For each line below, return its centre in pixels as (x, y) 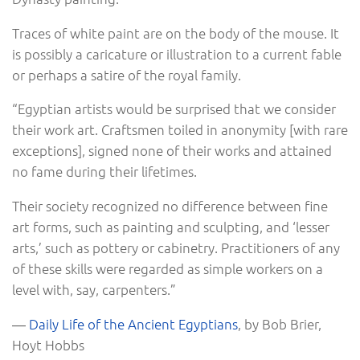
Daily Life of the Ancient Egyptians (133, 323)
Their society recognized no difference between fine (170, 206)
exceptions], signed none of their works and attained (172, 151)
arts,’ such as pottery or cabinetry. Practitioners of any (176, 248)
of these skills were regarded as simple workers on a (168, 269)
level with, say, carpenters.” (94, 290)
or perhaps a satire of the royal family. (127, 74)
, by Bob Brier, (280, 323)
